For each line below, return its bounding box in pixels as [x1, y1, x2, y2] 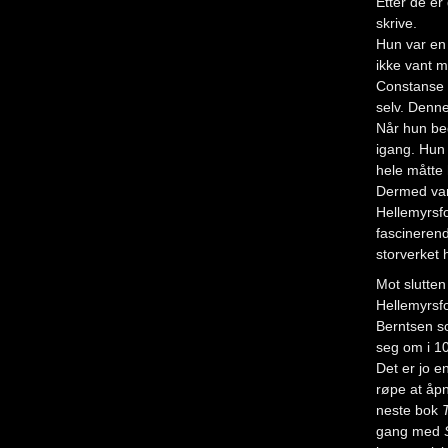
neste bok [376, 402, 442, 418]
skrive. [376, 15, 417, 31]
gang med [376, 423, 444, 439]
